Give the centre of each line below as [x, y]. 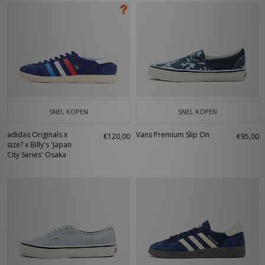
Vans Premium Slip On [173, 135]
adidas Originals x [37, 135]
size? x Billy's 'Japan [39, 145]
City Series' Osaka [37, 155]
